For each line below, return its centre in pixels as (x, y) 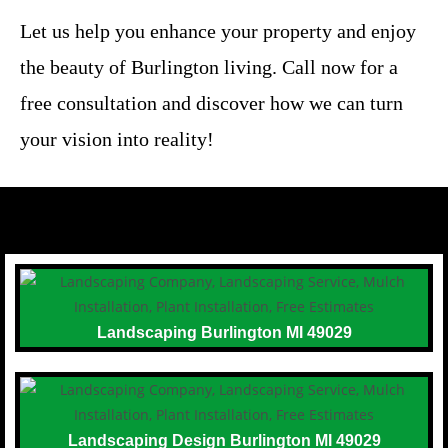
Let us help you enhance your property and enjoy (218, 30)
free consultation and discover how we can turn (211, 102)
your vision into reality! (117, 138)
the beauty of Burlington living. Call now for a (209, 66)
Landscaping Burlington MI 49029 (224, 332)
